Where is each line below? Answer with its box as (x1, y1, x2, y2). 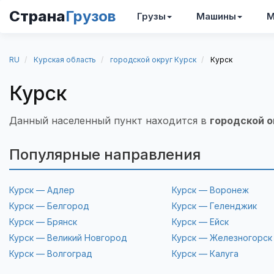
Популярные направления (9, 146, 201, 163)
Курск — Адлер (9, 185, 75, 195)
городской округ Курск (110, 55, 196, 64)
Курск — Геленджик (171, 201, 257, 211)
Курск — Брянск (9, 217, 77, 227)
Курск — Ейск (171, 217, 229, 227)
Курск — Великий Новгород (9, 232, 127, 243)
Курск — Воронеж (171, 185, 249, 195)
